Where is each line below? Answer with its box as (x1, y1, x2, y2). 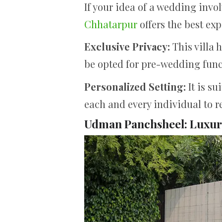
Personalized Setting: (84, 79, 188, 93)
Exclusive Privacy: (84, 40, 170, 53)
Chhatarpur (84, 17, 137, 31)
